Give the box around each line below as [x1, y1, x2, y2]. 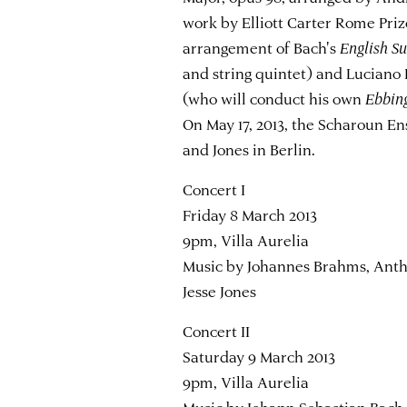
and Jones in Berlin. [183, 139, 316, 160]
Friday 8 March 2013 [183, 204, 318, 225]
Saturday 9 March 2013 [183, 346, 336, 367]
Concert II [183, 321, 251, 342]
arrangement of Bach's [183, 37, 341, 58]
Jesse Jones [183, 281, 257, 302]
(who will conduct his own [183, 88, 366, 109]
